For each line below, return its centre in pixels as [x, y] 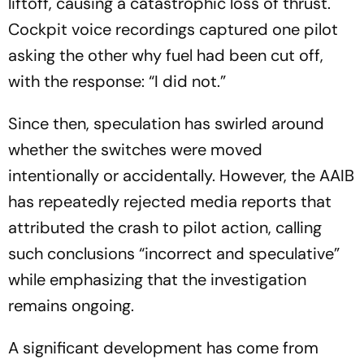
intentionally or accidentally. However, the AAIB [181, 175]
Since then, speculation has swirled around [166, 123]
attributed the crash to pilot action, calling [165, 227]
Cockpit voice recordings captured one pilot [173, 29]
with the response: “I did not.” [117, 81]
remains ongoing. [71, 305]
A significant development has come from [163, 348]
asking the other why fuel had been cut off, [166, 55]
